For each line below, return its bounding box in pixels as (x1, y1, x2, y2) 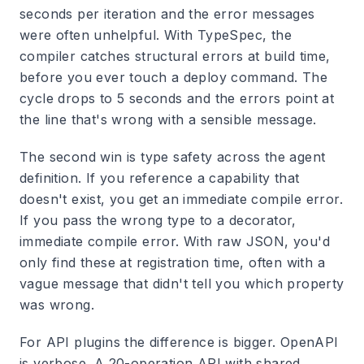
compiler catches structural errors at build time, (19, 48, 331, 64)
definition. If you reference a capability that (19, 170, 300, 186)
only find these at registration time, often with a (19, 254, 325, 271)
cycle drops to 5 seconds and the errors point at (19, 90, 335, 106)
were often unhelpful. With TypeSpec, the (19, 27, 292, 43)
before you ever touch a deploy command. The (19, 69, 328, 85)
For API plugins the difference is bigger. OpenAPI (19, 334, 339, 350)
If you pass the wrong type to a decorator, (19, 212, 297, 228)
